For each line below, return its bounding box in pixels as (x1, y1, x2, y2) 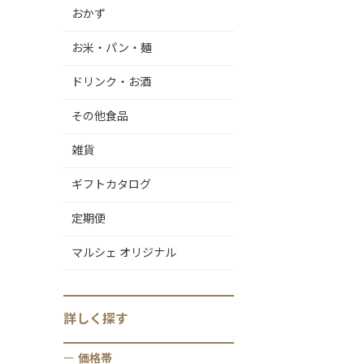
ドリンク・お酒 (71, 76, 151, 89)
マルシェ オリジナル (71, 246, 176, 259)
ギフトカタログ (71, 178, 151, 191)
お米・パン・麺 (71, 41, 152, 54)
